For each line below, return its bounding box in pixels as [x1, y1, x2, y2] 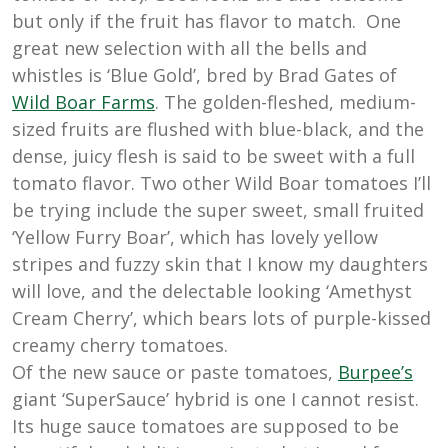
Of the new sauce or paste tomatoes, [12, 360, 338, 385]
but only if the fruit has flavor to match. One [12, 9, 401, 34]
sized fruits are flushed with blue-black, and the [12, 117, 424, 142]
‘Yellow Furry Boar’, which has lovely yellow [12, 225, 378, 250]
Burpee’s [338, 360, 413, 385]
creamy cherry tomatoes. [12, 333, 228, 358]
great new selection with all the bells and [12, 36, 367, 61]
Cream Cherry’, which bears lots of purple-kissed [12, 306, 431, 331]
